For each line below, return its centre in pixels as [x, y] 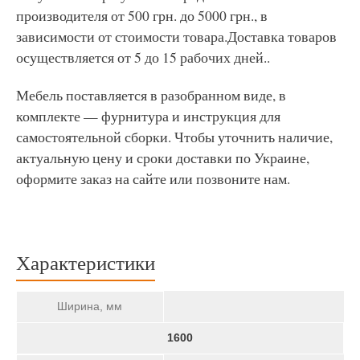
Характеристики [86, 262]
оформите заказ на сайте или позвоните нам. [153, 178]
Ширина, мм [90, 307]
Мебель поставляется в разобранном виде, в [151, 94]
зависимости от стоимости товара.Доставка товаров [176, 36]
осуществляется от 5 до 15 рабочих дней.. [143, 57]
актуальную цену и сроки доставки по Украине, [163, 157]
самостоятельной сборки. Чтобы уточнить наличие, [174, 136]
